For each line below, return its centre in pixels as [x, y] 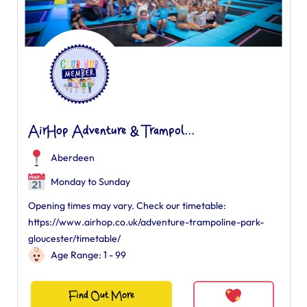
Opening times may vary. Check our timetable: [127, 206]
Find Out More [101, 296]
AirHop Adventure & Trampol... [111, 132]
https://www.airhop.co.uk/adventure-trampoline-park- [146, 222]
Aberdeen [72, 158]
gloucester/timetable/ [74, 238]
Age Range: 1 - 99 [88, 255]
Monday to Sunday [89, 182]
